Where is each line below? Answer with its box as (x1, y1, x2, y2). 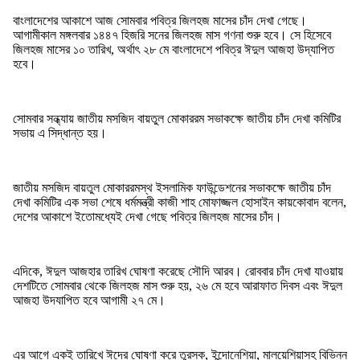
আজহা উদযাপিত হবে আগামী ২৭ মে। (13, 292, 166, 307)
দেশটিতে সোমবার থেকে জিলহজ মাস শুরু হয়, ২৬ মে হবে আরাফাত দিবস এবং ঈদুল (13, 278, 342, 292)
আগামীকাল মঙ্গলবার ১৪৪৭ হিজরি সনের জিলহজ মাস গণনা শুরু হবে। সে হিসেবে (13, 27, 331, 42)
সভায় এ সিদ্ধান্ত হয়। (13, 125, 107, 140)
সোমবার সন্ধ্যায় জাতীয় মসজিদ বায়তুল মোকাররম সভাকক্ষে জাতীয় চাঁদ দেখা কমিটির (13, 111, 341, 125)
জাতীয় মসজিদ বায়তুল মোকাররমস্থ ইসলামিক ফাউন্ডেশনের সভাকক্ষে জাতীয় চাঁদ (13, 180, 331, 194)
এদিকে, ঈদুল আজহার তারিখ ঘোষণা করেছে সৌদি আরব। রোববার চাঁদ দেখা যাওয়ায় (13, 264, 343, 278)
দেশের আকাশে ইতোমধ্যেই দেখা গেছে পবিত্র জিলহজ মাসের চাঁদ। (13, 209, 282, 223)
